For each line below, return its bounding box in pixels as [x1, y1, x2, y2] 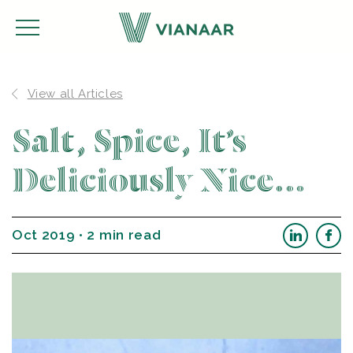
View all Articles [27, 87, 123, 101]
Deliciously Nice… [12, 163, 307, 199]
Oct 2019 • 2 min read [12, 227, 162, 243]
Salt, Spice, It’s [12, 124, 247, 160]
